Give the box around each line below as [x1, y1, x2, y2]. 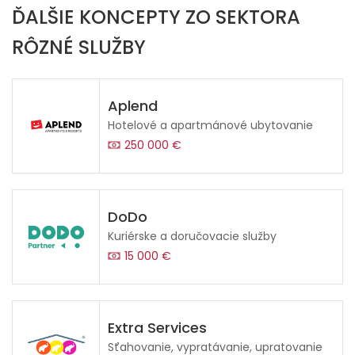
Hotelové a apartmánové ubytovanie [108, 116, 313, 133]
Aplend [108, 95, 158, 116]
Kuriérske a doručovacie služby [108, 227, 277, 244]
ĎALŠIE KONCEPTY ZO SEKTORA [12, 3, 300, 30]
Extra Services [108, 317, 207, 338]
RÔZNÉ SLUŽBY [12, 33, 146, 60]
